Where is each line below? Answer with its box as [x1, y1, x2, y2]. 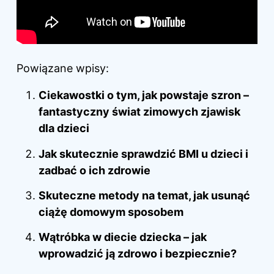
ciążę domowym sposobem [39, 205, 183, 218]
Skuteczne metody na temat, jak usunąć [39, 188, 250, 202]
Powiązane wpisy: [17, 62, 109, 75]
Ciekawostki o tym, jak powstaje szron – [39, 89, 249, 102]
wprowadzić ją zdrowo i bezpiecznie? [39, 247, 237, 261]
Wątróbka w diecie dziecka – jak [39, 231, 207, 244]
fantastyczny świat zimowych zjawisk [39, 105, 240, 119]
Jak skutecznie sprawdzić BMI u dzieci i [39, 147, 248, 160]
